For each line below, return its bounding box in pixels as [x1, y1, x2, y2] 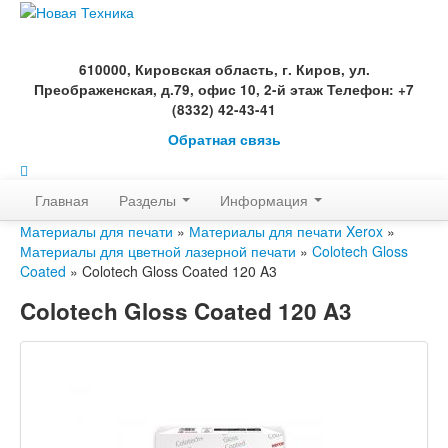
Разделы [119, 190, 180, 210]
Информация [220, 190, 312, 210]
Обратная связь [167, 130, 281, 149]
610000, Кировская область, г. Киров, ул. [78, 60, 370, 79]
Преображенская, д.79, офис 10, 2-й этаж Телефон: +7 [34, 80, 414, 99]
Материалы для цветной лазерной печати [20, 241, 296, 261]
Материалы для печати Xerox [189, 221, 383, 241]
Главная [35, 190, 89, 210]
